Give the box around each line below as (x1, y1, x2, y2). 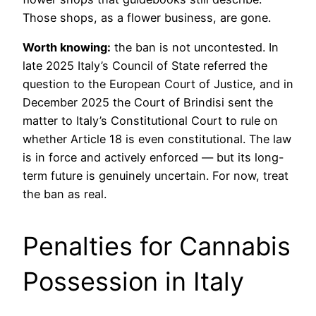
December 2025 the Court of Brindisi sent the (23, 95, 273, 110)
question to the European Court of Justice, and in (23, 77, 293, 92)
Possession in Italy (23, 266, 244, 298)
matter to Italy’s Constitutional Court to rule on (23, 114, 278, 128)
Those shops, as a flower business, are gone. (23, 11, 271, 25)
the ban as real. (23, 187, 107, 202)
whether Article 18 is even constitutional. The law (23, 132, 291, 147)
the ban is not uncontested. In (111, 40, 279, 55)
